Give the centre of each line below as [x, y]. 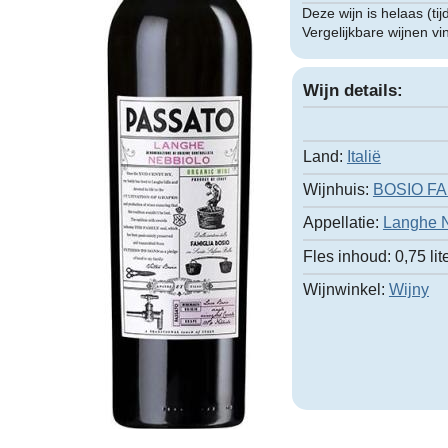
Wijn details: [352, 91]
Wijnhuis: [335, 190]
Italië [363, 156]
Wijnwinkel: [343, 289]
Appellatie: [340, 223]
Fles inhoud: [346, 256]
